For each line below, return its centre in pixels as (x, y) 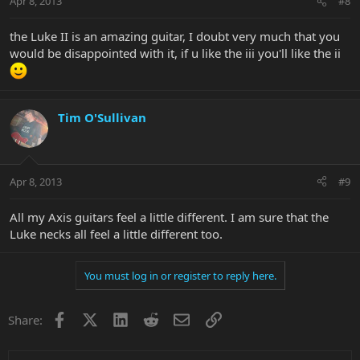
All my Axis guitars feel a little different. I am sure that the (169, 217)
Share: (25, 319)
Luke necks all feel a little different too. (116, 233)
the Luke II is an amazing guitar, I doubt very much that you (175, 37)
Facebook (93, 318)
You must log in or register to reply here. (180, 275)
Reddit (176, 318)
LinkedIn (151, 318)
